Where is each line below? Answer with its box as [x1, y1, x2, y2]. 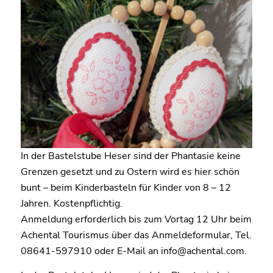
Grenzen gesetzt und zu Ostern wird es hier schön [20, 165, 239, 179]
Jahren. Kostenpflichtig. [20, 197, 122, 211]
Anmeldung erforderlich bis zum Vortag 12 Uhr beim [20, 213, 252, 227]
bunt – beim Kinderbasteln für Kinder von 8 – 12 [20, 181, 231, 195]
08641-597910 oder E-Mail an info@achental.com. [20, 244, 247, 258]
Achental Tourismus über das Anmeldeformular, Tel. [20, 229, 252, 243]
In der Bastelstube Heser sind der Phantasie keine [20, 149, 241, 163]
